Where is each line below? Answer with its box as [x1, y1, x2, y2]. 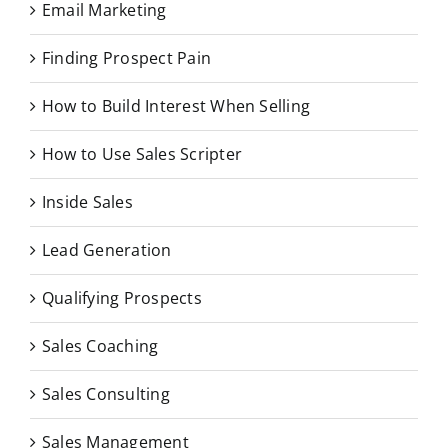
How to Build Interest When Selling [42, 95, 311, 118]
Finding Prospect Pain [42, 47, 212, 70]
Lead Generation [42, 239, 172, 262]
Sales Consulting [42, 383, 170, 406]
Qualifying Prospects [42, 287, 202, 310]
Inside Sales [42, 191, 133, 214]
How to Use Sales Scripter [42, 143, 242, 166]
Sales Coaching [42, 335, 159, 358]
